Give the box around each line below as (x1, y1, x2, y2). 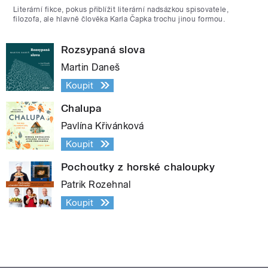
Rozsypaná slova (61, 43, 145, 56)
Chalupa (61, 102, 102, 114)
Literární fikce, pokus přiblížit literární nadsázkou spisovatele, (13, 5, 229, 14)
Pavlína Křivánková (61, 120, 144, 132)
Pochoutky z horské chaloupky (61, 160, 215, 173)
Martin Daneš (61, 61, 120, 73)
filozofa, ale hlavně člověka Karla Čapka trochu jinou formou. (13, 14, 226, 23)
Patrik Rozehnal (61, 178, 131, 190)
